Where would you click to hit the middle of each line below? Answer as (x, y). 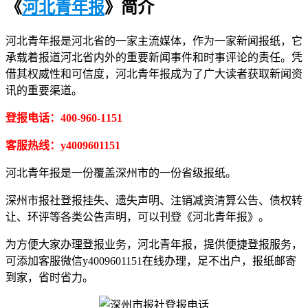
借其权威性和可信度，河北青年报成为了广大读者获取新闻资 (154, 74)
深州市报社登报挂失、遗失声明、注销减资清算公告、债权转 (154, 200)
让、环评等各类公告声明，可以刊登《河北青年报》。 (137, 217)
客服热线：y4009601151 (63, 145)
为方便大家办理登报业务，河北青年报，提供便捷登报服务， (154, 244)
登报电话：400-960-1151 (64, 118)
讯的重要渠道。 (44, 90)
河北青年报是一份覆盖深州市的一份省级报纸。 (121, 173)
